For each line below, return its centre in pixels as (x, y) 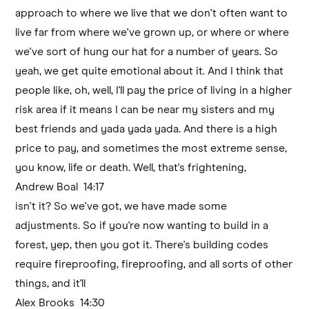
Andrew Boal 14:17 (63, 187)
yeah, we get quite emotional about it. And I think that (150, 71)
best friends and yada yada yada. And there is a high (147, 129)
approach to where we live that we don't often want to (152, 13)
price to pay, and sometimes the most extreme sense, (151, 148)
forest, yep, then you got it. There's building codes (142, 245)
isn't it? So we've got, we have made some (121, 206)
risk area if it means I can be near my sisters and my (145, 109)
